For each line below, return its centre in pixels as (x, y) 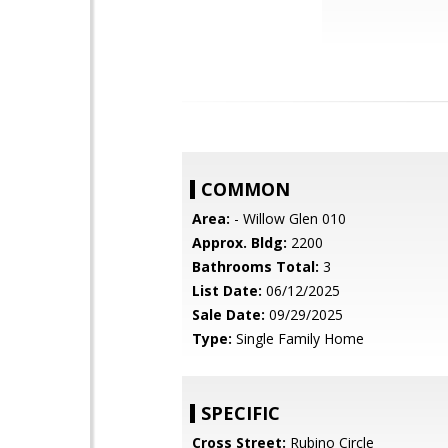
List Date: (227, 290)
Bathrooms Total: (255, 266)
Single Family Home (298, 338)
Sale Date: (228, 314)
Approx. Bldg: (239, 242)
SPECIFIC (240, 413)
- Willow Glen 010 (288, 218)
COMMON (245, 189)
